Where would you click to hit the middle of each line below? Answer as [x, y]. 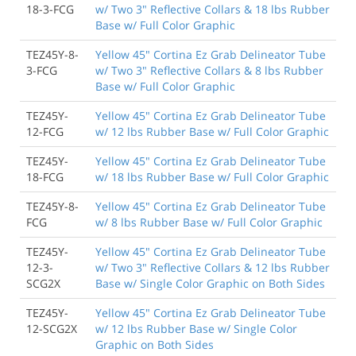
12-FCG [45, 131]
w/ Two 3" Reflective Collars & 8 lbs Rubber [209, 70]
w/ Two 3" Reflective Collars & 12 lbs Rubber [213, 267]
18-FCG [45, 176]
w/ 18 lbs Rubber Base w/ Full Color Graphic [212, 176]
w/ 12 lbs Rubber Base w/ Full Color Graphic [212, 131]
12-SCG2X [52, 328]
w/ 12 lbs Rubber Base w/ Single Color [196, 328]
